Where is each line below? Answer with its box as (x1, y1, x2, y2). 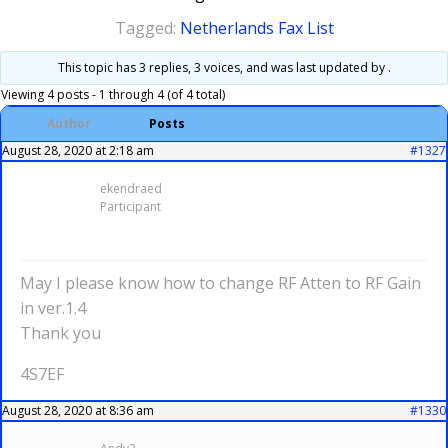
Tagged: (114, 17, 180, 39)
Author (47, 115, 91, 132)
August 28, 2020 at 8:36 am (2, 402, 154, 419)
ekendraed (100, 180, 162, 197)
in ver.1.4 (20, 297, 86, 319)
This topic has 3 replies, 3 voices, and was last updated (57, 59, 371, 76)
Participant (100, 198, 161, 215)
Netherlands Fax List (179, 17, 334, 39)
